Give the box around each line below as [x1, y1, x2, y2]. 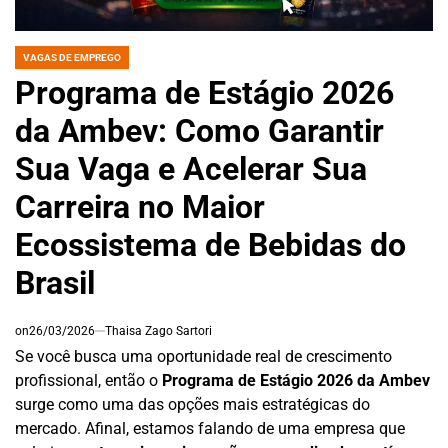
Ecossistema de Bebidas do [15, 225, 406, 264]
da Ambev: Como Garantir [15, 111, 384, 150]
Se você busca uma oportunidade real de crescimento [15, 346, 392, 366]
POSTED [14, 57, 52, 69]
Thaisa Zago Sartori [105, 323, 212, 338]
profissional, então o [15, 370, 162, 390]
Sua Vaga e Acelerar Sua [15, 149, 367, 188]
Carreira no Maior [15, 187, 265, 226]
